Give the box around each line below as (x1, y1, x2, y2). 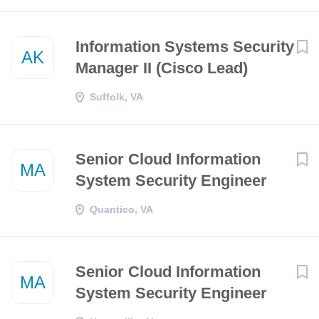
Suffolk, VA (90, 91, 143, 103)
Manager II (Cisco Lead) (75, 59, 248, 77)
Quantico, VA (90, 204, 153, 215)
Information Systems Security (75, 38, 294, 56)
